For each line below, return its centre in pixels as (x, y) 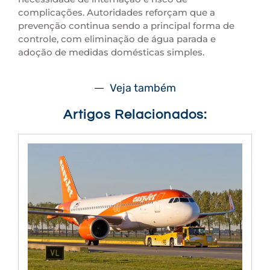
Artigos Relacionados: (135, 115)
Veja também (143, 88)
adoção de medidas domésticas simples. (111, 52)
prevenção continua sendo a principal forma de (126, 25)
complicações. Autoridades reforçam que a (117, 12)
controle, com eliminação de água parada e (117, 39)
